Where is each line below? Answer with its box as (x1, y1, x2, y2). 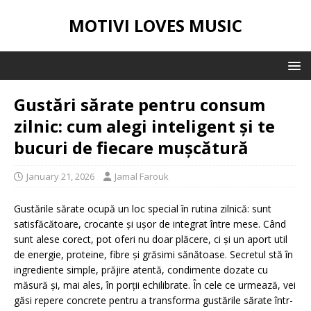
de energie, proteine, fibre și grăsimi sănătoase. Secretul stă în (14, 248, 293, 261)
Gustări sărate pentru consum (14, 93, 265, 116)
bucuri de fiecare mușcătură (14, 136, 249, 159)
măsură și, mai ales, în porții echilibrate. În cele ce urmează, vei (14, 278, 296, 292)
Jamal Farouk (115, 170, 169, 183)
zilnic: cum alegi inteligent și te (14, 115, 275, 137)
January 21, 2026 (26, 170, 94, 183)
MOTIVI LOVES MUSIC (69, 14, 242, 37)
